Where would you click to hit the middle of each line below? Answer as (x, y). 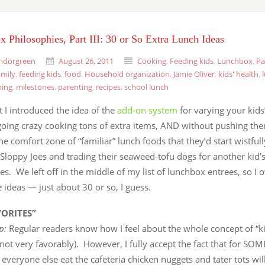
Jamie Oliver (194, 74)
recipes (108, 87)
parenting (75, 87)
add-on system (148, 110)
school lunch (146, 87)
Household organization (127, 74)
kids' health (238, 74)
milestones (35, 87)
